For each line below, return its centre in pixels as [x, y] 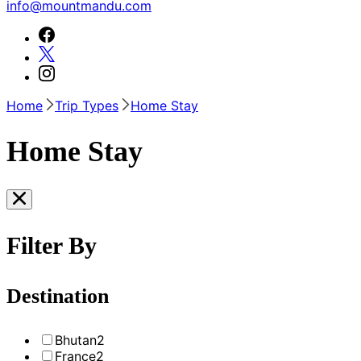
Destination [58, 296]
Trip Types [87, 105]
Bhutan [76, 340]
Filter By [52, 245]
